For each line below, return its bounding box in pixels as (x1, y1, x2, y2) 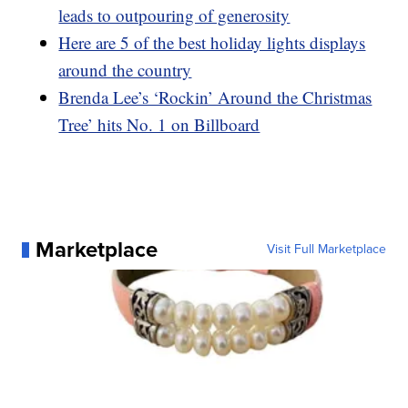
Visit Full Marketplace (266, 240, 386, 260)
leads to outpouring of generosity (58, 4, 291, 27)
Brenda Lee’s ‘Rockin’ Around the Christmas (58, 86, 372, 109)
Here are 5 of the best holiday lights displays (58, 31, 366, 55)
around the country (58, 58, 192, 82)
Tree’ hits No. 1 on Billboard (58, 113, 260, 137)
